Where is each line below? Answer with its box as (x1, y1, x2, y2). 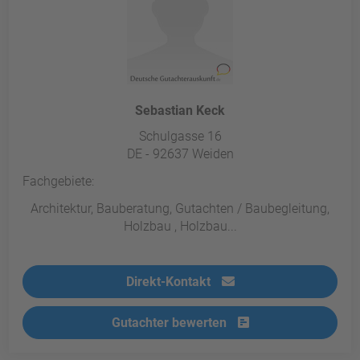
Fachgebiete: (22, 174, 95, 190)
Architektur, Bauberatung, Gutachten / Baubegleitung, (31, 201, 329, 217)
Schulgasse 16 (138, 129, 222, 145)
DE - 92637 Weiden (126, 146, 234, 162)
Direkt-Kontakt (125, 274, 214, 290)
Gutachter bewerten (111, 315, 230, 331)
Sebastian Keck (135, 103, 225, 119)
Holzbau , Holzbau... (123, 219, 237, 235)
